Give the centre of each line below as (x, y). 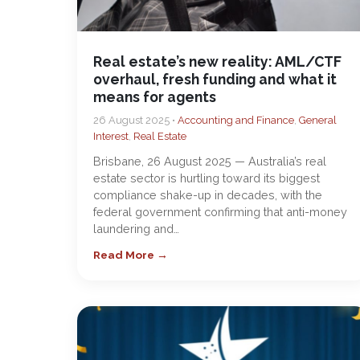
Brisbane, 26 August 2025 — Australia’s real (210, 161)
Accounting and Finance (236, 120)
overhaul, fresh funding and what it (215, 79)
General (318, 120)
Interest (111, 136)
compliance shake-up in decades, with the (208, 195)
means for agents (155, 97)
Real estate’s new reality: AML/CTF (217, 61)
